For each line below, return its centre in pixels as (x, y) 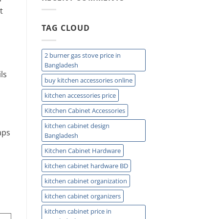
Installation (117, 12)
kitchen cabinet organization (86, 181)
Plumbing (115, 28)
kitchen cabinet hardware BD (86, 165)
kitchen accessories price (80, 95)
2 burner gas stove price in (82, 55)
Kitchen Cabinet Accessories (85, 110)
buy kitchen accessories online (88, 80)
